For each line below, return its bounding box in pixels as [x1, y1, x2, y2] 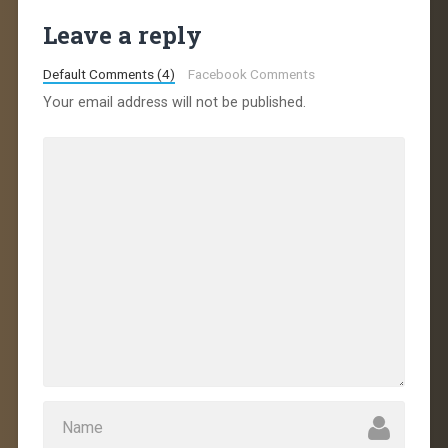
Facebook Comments [188, 66, 316, 83]
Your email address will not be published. [42, 94, 306, 112]
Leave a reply [42, 19, 202, 52]
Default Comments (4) [42, 66, 175, 83]
